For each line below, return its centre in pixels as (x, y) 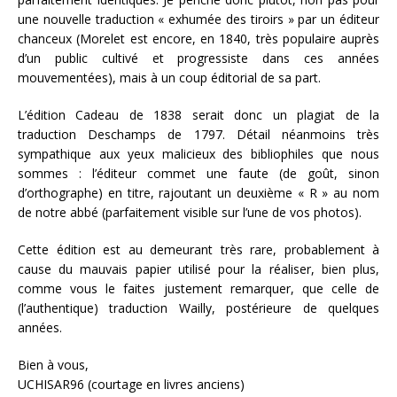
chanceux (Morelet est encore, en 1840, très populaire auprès (198, 38)
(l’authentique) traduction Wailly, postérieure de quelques (198, 307)
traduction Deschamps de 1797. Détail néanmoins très (198, 134)
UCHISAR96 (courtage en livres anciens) (131, 384)
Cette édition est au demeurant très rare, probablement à (198, 249)
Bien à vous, (53, 364)
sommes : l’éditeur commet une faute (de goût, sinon (198, 173)
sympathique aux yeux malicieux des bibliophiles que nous (198, 153)
